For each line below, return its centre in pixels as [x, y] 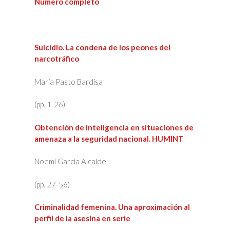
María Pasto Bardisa [68, 81]
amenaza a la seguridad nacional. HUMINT [109, 138]
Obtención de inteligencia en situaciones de [114, 127]
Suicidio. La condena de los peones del [102, 47]
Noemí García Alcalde [70, 161]
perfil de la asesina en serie [82, 218]
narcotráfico [56, 59]
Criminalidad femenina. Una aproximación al [112, 207]
